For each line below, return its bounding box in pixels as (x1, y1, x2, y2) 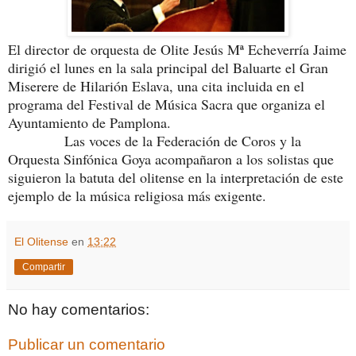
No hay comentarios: (8, 301, 149, 319)
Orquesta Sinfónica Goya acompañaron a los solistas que (8, 149, 334, 169)
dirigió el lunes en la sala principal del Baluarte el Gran (8, 58, 328, 78)
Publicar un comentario (8, 335, 165, 353)
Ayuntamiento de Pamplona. (8, 113, 171, 133)
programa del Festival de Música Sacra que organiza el (8, 95, 325, 114)
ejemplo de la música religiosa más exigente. (8, 186, 266, 206)
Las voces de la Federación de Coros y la (8, 131, 301, 151)
